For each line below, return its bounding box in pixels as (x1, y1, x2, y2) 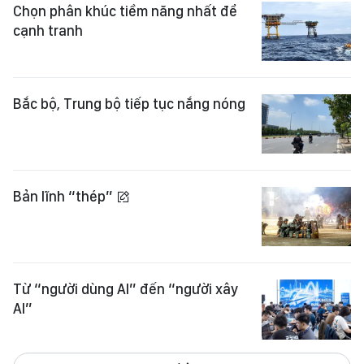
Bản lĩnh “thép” (13, 188, 116, 206)
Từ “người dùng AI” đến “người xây (13, 280, 238, 298)
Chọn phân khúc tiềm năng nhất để (13, 2, 237, 19)
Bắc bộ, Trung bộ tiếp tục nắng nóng (13, 94, 245, 112)
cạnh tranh (13, 21, 83, 39)
